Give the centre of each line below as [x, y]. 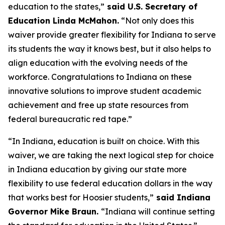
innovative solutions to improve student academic [105, 91]
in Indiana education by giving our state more [97, 169]
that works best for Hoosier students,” [81, 197]
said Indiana [182, 197]
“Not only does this [156, 21]
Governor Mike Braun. [54, 211]
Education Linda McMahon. [64, 21]
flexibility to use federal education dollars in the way [110, 183]
